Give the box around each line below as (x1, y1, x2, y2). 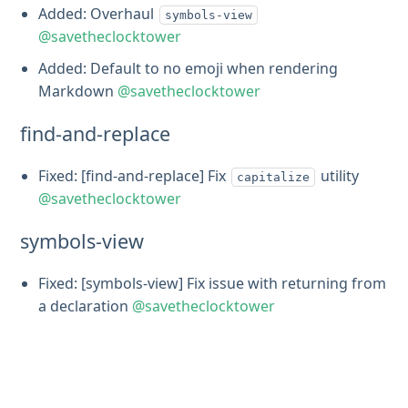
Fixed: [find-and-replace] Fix (38, 166, 230, 186)
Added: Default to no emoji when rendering (38, 58, 339, 78)
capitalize (237, 170, 311, 184)
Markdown (38, 81, 118, 101)
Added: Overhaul (38, 4, 158, 24)
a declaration (38, 296, 133, 316)
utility (317, 166, 360, 186)
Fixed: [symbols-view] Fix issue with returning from (38, 273, 387, 293)
